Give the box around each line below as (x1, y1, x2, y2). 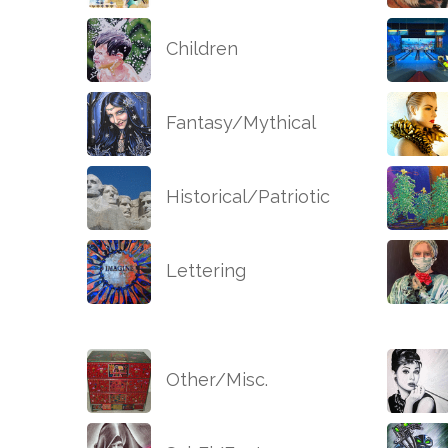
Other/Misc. (161, 369, 268, 391)
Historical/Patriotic (161, 186, 330, 208)
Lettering (161, 260, 246, 282)
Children (161, 38, 238, 60)
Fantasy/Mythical (161, 112, 316, 134)
